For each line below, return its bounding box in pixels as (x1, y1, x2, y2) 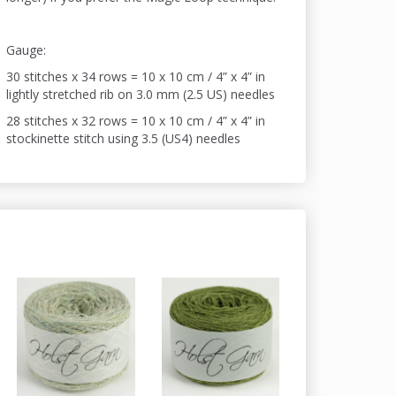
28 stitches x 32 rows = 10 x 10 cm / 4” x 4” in (6, 112, 266, 130)
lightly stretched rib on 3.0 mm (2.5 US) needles (6, 86, 279, 103)
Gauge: (6, 42, 47, 59)
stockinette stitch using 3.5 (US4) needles (6, 130, 245, 148)
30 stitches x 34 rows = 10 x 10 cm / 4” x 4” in (6, 68, 266, 86)
